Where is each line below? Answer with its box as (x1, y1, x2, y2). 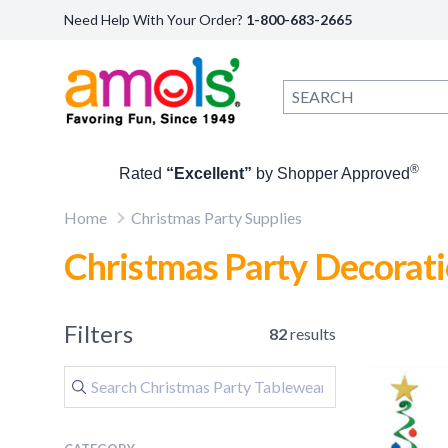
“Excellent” (166, 165, 253, 182)
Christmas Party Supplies (131, 208, 302, 227)
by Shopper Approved (256, 165, 411, 182)
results (287, 324, 336, 343)
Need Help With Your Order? (64, 11, 246, 28)
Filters (64, 319, 133, 348)
